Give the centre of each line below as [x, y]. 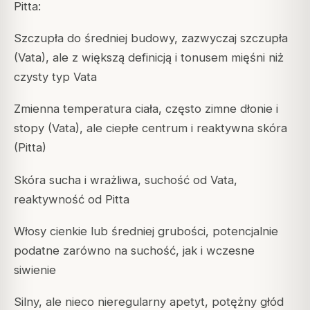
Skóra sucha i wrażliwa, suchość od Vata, [126, 180]
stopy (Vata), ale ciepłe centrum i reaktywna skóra [151, 128]
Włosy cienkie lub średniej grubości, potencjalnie [146, 231]
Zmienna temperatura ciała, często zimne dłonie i [146, 109]
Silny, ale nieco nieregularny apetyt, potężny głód [149, 301]
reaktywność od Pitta [72, 199]
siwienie [35, 270]
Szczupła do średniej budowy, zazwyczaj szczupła [151, 38]
